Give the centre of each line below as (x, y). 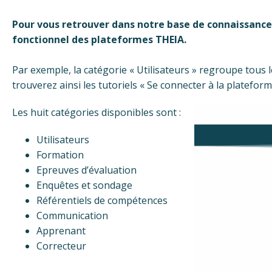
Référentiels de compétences (102, 200)
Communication (72, 216)
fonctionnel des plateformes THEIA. (100, 39)
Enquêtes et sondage (84, 185)
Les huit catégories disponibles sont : (97, 112)
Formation (60, 155)
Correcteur (61, 246)
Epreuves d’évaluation (87, 170)
